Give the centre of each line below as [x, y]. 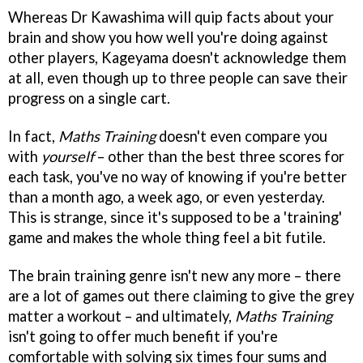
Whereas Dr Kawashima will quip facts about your [171, 17]
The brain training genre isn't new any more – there [175, 276]
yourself [68, 157]
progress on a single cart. [89, 98]
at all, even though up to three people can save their [178, 78]
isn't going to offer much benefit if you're [143, 337]
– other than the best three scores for [219, 157]
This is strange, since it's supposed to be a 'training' [175, 218]
